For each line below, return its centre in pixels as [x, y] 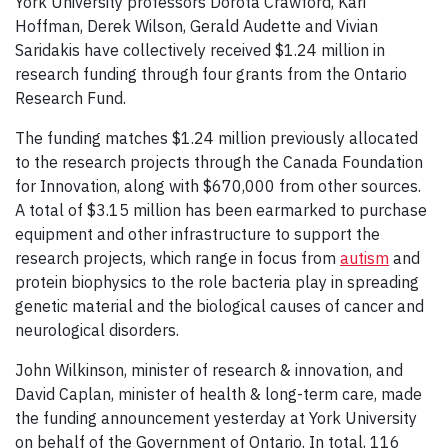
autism [364, 258]
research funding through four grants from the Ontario [211, 74]
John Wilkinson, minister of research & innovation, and [209, 370]
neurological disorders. [97, 330]
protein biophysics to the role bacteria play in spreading [217, 282]
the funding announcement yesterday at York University [216, 418]
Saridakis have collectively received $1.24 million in [200, 50]
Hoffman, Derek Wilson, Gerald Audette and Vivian [196, 26]
